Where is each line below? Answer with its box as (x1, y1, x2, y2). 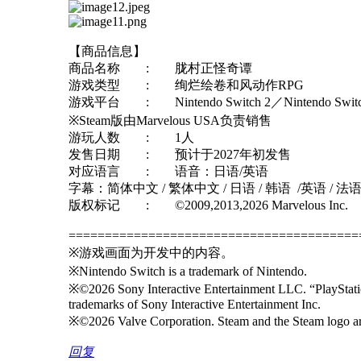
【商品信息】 (68, 44, 146, 58)
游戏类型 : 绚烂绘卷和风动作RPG (68, 77, 304, 92)
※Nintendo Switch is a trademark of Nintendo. (68, 263, 307, 278)
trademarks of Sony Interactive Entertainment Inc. (68, 297, 321, 311)
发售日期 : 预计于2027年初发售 (68, 147, 291, 161)
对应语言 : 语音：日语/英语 (68, 164, 268, 178)
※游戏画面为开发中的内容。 (68, 245, 234, 259)
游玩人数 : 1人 (68, 130, 194, 144)
